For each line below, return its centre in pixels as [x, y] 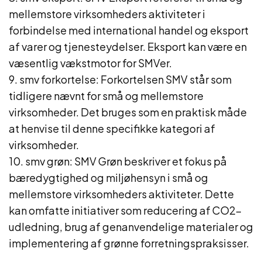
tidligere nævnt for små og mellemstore [106, 96]
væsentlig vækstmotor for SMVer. [90, 63]
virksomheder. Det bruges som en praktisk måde [128, 112]
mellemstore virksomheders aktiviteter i [107, 14]
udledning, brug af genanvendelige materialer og [131, 227]
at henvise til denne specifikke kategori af [112, 128]
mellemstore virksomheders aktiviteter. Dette [121, 194]
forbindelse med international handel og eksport [129, 30]
